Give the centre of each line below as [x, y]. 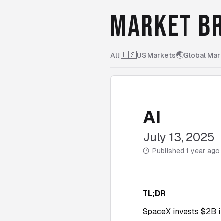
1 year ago [203, 151]
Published [169, 151]
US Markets [156, 55]
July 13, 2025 [179, 137]
